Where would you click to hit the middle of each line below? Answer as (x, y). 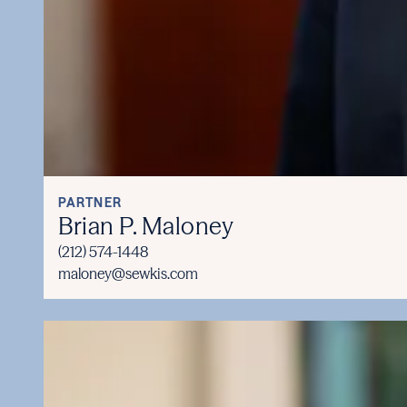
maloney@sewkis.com (128, 273)
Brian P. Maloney (146, 226)
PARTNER (90, 202)
